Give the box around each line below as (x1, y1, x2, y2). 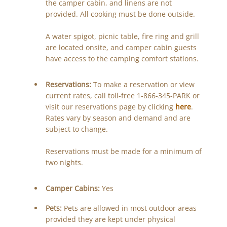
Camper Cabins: (45, 183, 102, 194)
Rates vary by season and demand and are (45, 113, 191, 123)
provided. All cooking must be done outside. (45, 9, 195, 19)
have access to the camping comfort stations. (45, 54, 199, 64)
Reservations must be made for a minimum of (45, 146, 202, 157)
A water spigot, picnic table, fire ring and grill (45, 31, 199, 42)
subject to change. (45, 124, 108, 134)
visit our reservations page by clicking (45, 102, 175, 112)
